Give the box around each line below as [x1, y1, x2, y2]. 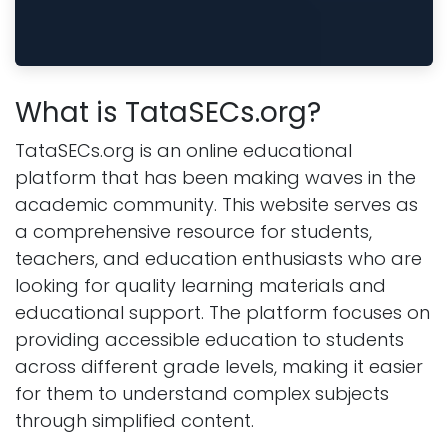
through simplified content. [15, 408, 254, 434]
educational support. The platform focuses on [15, 300, 430, 326]
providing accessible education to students [15, 327, 404, 353]
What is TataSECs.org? [15, 93, 321, 133]
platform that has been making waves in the [15, 165, 416, 191]
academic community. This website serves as [15, 192, 418, 218]
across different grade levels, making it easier [15, 354, 423, 380]
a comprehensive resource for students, [15, 219, 372, 245]
